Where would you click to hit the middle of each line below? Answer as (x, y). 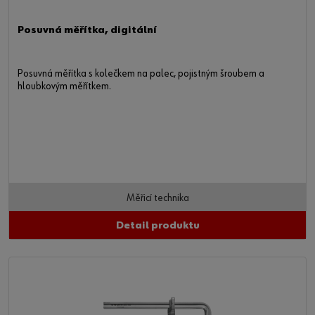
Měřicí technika (157, 199)
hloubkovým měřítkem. (64, 87)
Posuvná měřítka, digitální (87, 31)
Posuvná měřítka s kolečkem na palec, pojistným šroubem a (141, 75)
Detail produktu (157, 226)
